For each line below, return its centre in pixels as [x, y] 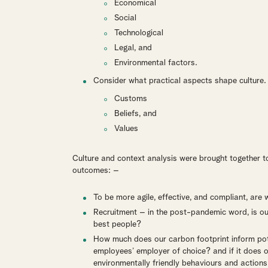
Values [126, 129]
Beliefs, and [135, 114]
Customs [130, 99]
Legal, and [133, 48]
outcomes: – [95, 170]
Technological [138, 33]
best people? [117, 224]
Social [125, 18]
